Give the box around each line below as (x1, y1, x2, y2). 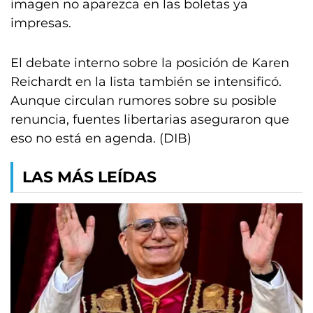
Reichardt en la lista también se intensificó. (10, 74, 282, 89)
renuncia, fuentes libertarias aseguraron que (10, 112, 289, 127)
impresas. (10, 15, 71, 31)
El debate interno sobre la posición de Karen (10, 55, 289, 71)
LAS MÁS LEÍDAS (22, 168, 156, 187)
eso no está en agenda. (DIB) (10, 131, 191, 146)
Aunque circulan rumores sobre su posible (10, 93, 277, 108)
